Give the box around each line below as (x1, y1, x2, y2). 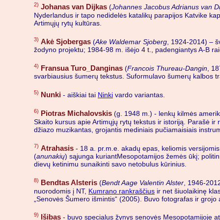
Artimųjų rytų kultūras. (34, 19, 102, 27)
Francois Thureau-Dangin (127, 64, 207, 72)
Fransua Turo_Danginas (41, 63, 123, 72)
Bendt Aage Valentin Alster (102, 178, 184, 187)
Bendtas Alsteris (41, 178, 97, 187)
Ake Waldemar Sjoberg (95, 37, 167, 46)
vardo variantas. (113, 90, 165, 99)
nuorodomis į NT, (34, 187, 88, 195)
